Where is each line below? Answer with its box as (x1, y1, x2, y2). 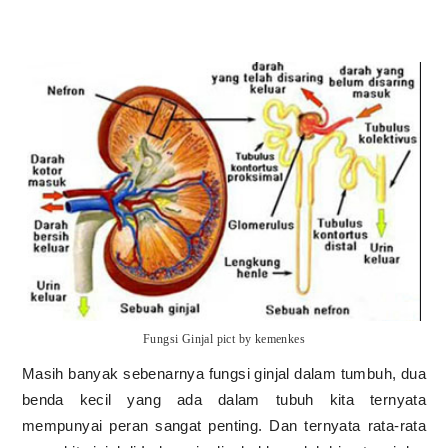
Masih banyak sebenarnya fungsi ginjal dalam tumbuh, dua (21, 365, 427, 383)
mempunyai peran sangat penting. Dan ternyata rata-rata (21, 417, 427, 435)
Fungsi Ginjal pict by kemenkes (142, 331, 305, 346)
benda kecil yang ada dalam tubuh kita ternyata (21, 391, 427, 409)
